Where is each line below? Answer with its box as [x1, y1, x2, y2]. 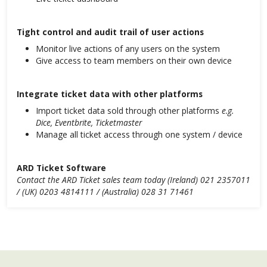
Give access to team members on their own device [36, 54, 232, 66]
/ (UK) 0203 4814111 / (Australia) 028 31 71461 [17, 185, 194, 197]
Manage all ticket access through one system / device [36, 128, 243, 140]
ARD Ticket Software [17, 162, 106, 173]
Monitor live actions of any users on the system [36, 42, 220, 54]
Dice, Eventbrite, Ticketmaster [36, 116, 142, 128]
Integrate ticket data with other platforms [17, 88, 203, 100]
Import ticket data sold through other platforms [36, 104, 222, 116]
